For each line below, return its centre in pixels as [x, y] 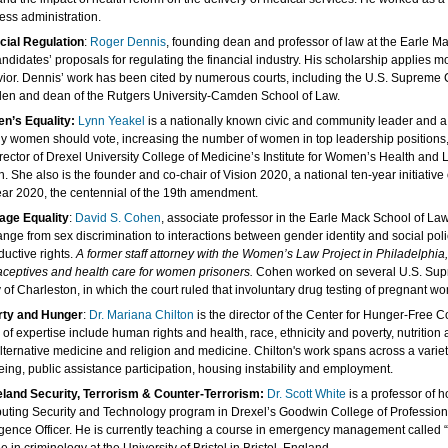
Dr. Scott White [306, 394]
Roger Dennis [128, 42]
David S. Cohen [118, 218]
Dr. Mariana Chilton [141, 315]
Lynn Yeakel [111, 121]
